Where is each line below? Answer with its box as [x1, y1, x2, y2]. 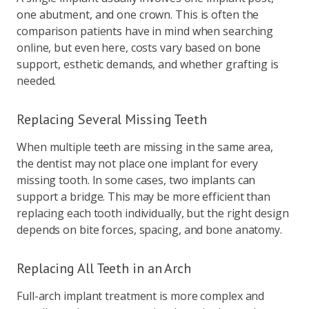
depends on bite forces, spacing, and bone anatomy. [17, 222, 282, 237]
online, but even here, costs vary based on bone [17, 40, 261, 55]
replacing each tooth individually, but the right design [17, 206, 289, 221]
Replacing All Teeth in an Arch [17, 259, 191, 277]
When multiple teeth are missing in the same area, [17, 139, 274, 154]
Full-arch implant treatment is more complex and [17, 288, 265, 303]
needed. [17, 73, 57, 88]
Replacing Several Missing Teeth [17, 110, 207, 128]
